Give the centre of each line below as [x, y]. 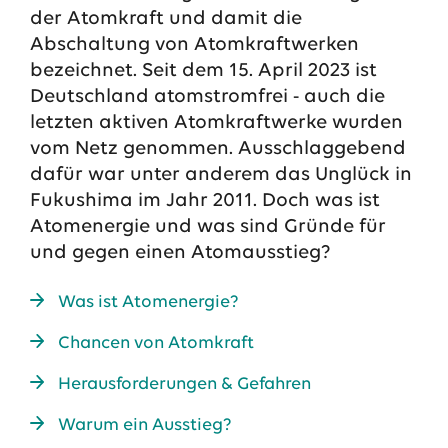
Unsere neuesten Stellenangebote [147, 301]
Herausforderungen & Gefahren [184, 384]
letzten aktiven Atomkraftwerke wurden [216, 123]
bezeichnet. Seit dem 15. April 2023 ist [203, 71]
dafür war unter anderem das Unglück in [220, 175]
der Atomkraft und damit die [165, 19]
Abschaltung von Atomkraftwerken [194, 45]
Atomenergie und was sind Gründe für [207, 227]
